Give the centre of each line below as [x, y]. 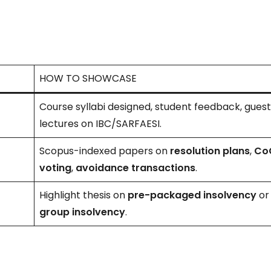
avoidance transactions [136, 168]
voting [56, 168]
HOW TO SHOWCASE [88, 78]
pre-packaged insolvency [192, 195]
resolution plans [210, 151]
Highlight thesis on [84, 195]
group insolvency [83, 212]
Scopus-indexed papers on [105, 151]
